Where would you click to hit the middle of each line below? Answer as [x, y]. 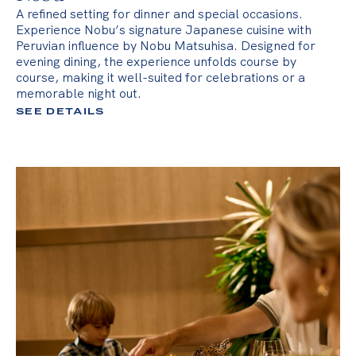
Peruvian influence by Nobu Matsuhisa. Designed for [166, 46]
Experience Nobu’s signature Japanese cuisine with [164, 30]
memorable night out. [79, 93]
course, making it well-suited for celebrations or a [161, 77]
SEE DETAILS [60, 112]
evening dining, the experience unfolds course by [156, 62]
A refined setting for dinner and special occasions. [159, 14]
